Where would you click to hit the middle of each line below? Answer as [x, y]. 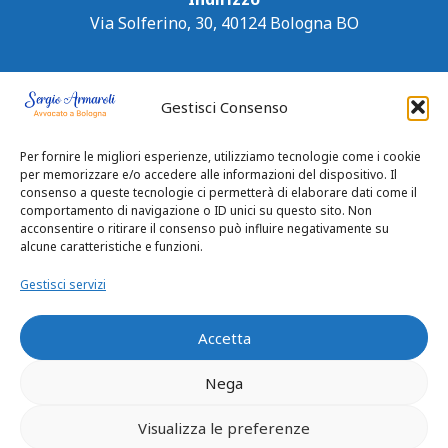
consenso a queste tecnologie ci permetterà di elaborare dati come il [218, 192]
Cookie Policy [289, 403]
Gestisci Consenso [224, 107]
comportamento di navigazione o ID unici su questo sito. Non [196, 210]
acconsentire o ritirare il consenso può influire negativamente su [204, 228]
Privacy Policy [160, 403]
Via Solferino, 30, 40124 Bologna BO [224, 22]
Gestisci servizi [63, 284]
